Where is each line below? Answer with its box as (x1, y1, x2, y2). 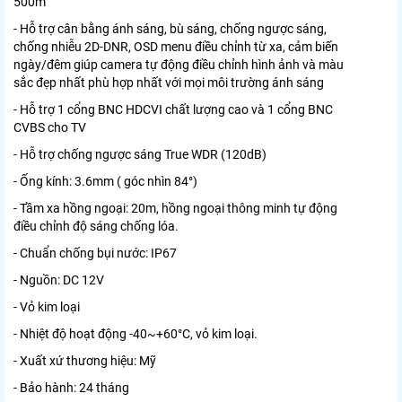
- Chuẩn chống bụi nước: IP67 (13, 246, 177, 261)
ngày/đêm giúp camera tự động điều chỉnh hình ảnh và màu (13, 57, 344, 73)
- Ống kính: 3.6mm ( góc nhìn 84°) (13, 174, 197, 189)
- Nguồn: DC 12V (13, 273, 104, 288)
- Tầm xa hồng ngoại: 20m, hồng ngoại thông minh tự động (13, 201, 337, 216)
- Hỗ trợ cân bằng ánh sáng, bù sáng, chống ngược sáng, (13, 22, 327, 37)
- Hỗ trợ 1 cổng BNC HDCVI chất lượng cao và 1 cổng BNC (13, 102, 333, 118)
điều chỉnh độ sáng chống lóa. (13, 219, 179, 234)
